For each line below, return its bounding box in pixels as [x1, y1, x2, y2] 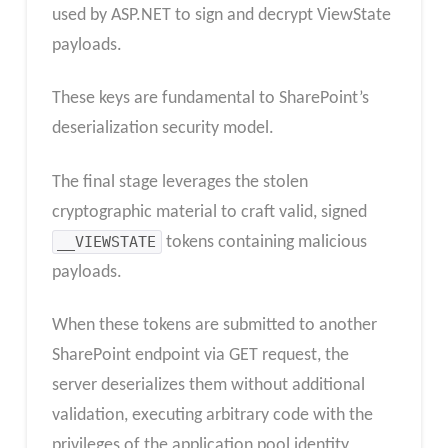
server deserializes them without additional [51, 376, 365, 396]
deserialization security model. [51, 119, 274, 139]
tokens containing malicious [161, 232, 367, 252]
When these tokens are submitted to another [51, 316, 377, 336]
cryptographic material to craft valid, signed [51, 202, 367, 222]
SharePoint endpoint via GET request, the [51, 346, 349, 366]
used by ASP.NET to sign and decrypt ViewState [51, 5, 391, 25]
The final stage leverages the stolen [51, 172, 308, 192]
